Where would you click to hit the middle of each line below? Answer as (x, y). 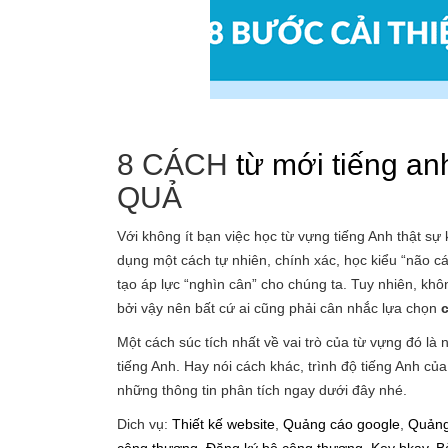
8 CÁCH (176, 164)
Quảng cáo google (341, 424)
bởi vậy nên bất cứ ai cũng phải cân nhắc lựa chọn (279, 308)
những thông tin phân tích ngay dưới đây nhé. (262, 390)
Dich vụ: (144, 424)
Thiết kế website (223, 424)
